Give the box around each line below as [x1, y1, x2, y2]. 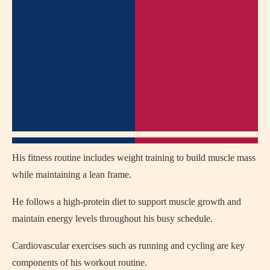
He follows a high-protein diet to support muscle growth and [12, 196, 241, 207]
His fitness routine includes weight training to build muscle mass [12, 152, 256, 163]
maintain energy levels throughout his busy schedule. [12, 213, 213, 224]
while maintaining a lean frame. [12, 169, 131, 180]
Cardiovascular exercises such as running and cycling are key [12, 240, 245, 251]
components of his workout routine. [12, 257, 147, 268]
